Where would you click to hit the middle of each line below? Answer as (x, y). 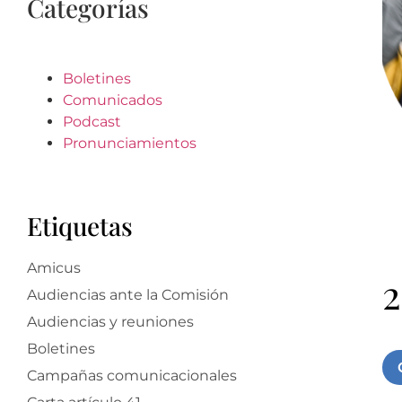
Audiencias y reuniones (110, 322)
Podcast (92, 122)
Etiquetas (80, 226)
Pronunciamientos (130, 144)
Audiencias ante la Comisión (128, 295)
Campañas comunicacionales (132, 376)
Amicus (54, 268)
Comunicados (113, 100)
